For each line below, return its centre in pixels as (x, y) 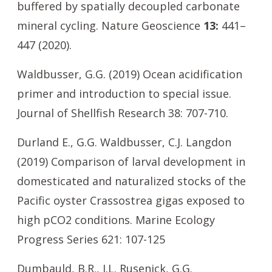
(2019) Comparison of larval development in (131, 161)
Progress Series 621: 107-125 (91, 239)
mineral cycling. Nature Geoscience (110, 25)
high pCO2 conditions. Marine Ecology (116, 220)
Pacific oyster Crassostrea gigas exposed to (131, 200)
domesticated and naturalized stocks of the (131, 181)
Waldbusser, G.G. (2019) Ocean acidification (130, 74)
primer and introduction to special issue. (124, 93)
